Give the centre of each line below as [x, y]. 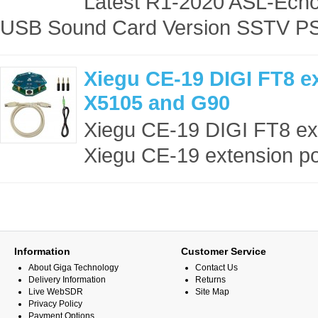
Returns [210, 280]
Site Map [212, 292]
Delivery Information [67, 280]
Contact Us [216, 268]
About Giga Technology [73, 268]
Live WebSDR [56, 292]
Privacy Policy [55, 304]
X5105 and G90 [157, 103]
